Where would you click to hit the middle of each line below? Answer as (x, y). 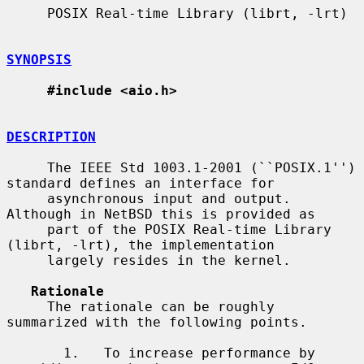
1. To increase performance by (35, 353)
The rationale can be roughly (27, 306)
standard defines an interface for (141, 183)
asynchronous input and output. (27, 198)
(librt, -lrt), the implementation (141, 245)
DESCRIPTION (51, 136)
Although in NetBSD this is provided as (161, 214)
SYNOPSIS (39, 59)
